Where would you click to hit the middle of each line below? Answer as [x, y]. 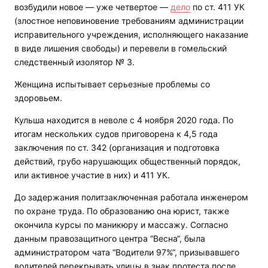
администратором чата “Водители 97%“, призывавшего [127, 252]
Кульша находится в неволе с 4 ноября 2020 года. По [124, 120]
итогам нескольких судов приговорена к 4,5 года [116, 134]
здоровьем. [38, 98]
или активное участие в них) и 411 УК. [92, 175]
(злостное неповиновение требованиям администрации [129, 21]
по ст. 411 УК [217, 7]
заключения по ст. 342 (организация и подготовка [117, 148]
